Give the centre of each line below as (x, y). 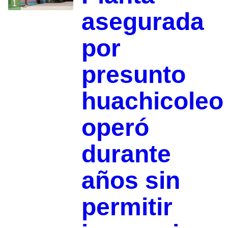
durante (126, 154)
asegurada (142, 21)
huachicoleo (152, 101)
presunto (133, 74)
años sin (131, 180)
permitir (127, 207)
